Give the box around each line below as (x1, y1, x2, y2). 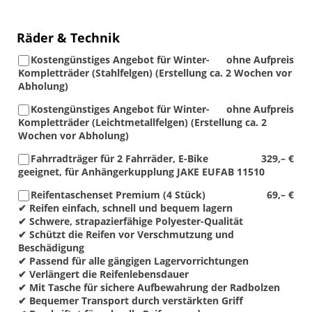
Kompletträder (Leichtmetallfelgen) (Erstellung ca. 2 (18, 116, 267, 129)
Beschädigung (18, 241, 84, 254)
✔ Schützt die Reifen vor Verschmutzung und (18, 228, 234, 241)
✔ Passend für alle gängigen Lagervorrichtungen (18, 254, 249, 267)
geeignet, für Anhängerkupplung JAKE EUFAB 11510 (18, 165, 265, 178)
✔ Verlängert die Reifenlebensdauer (18, 267, 189, 281)
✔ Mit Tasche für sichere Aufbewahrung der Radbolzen (18, 281, 280, 294)
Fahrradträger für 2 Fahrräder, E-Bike (31, 152, 208, 165)
